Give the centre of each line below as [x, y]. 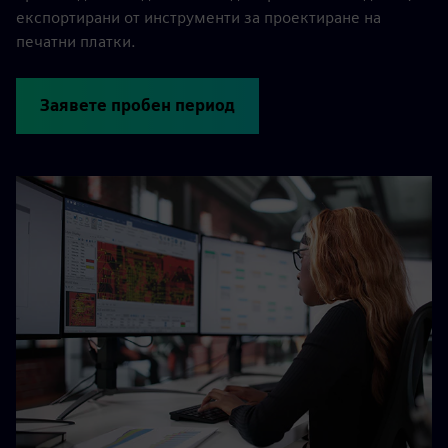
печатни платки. [76, 41]
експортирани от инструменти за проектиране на [198, 17]
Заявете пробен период [137, 105]
